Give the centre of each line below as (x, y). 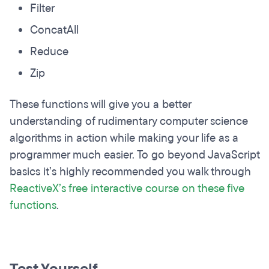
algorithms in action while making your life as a (124, 138)
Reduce (49, 52)
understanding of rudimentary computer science (129, 121)
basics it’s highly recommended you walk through (130, 172)
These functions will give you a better (100, 104)
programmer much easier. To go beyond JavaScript (134, 155)
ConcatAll (54, 30)
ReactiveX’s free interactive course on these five (127, 189)
